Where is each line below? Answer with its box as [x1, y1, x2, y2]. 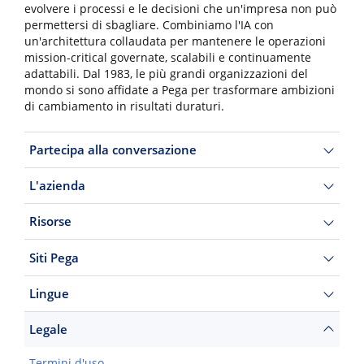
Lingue [28, 284, 69, 301]
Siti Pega [28, 249, 79, 266]
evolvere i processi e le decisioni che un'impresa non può [24, 2, 336, 17]
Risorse [28, 213, 71, 230]
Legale [28, 321, 67, 337]
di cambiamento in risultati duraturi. [24, 99, 224, 115]
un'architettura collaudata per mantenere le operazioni [24, 34, 326, 50]
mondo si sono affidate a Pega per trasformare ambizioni [24, 83, 335, 98]
